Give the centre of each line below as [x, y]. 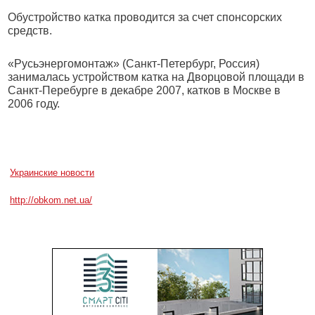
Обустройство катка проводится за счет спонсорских [145, 17]
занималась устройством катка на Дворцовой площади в [156, 77]
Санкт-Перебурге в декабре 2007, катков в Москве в [144, 90]
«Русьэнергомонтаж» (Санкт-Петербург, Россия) [134, 64]
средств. [30, 31]
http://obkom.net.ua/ [51, 200]
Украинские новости [52, 173]
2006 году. [34, 104]
